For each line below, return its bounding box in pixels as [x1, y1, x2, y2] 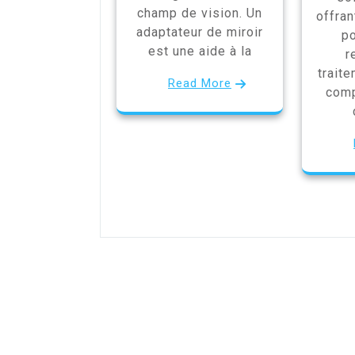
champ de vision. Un [137, 6, 262, 21]
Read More [168, 76, 231, 90]
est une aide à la [147, 44, 252, 59]
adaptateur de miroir [136, 25, 263, 40]
